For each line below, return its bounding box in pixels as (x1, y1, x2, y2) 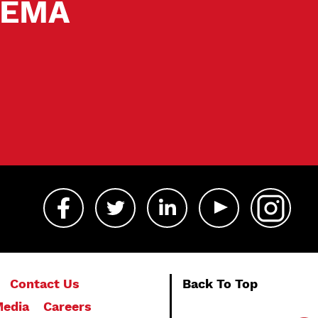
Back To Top (182, 276, 258, 291)
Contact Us (10, 276, 79, 291)
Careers (43, 299, 92, 314)
